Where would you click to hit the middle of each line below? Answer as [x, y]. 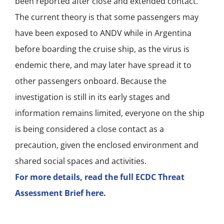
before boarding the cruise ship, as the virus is [102, 49]
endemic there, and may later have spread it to [103, 65]
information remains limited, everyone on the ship [110, 113]
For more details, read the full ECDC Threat [100, 177]
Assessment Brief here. [60, 193]
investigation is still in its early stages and [92, 97]
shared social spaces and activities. [81, 161]
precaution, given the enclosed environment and [107, 145]
